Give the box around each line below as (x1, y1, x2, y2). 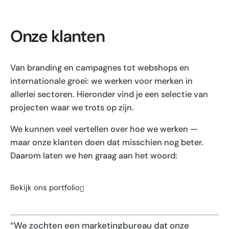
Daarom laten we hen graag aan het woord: (10, 150, 177, 162)
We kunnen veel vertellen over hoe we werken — (10, 124, 198, 135)
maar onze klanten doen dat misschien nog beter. (10, 137, 203, 148)
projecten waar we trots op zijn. (10, 102, 134, 113)
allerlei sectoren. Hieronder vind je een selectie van (10, 88, 208, 100)
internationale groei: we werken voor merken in (10, 75, 193, 86)
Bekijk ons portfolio (10, 182, 80, 193)
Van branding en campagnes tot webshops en (10, 62, 189, 73)
